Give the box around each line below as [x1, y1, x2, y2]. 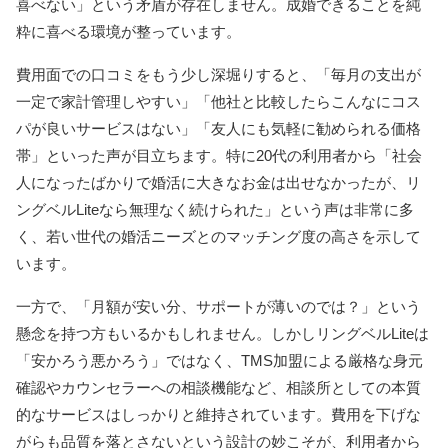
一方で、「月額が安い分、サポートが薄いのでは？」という [16, 297, 421, 315]
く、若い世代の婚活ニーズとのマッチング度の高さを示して [16, 227, 421, 245]
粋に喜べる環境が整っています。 [16, 22, 241, 40]
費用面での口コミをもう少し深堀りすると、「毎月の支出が [16, 65, 421, 83]
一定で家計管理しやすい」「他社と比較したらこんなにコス [16, 92, 421, 110]
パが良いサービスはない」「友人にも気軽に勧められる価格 [16, 119, 421, 137]
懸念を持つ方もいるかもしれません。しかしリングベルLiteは [16, 324, 429, 342]
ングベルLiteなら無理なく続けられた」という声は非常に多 [16, 200, 414, 218]
